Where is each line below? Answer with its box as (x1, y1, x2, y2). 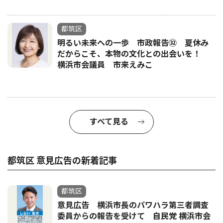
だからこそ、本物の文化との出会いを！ (57, 49, 209, 59)
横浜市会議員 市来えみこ (57, 60, 153, 70)
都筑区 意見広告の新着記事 (7, 155, 117, 166)
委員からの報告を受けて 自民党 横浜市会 (57, 211, 211, 221)
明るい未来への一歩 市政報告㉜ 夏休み (57, 38, 209, 48)
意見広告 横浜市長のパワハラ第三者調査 (57, 200, 209, 210)
